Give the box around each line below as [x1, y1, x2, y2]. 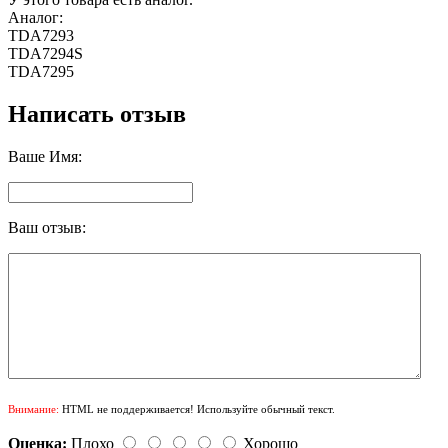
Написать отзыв [8, 100, 186, 127]
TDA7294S [8, 44, 83, 62]
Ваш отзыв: [8, 218, 86, 236]
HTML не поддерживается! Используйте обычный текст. [59, 402, 335, 415]
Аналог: [8, 8, 63, 26]
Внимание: [8, 402, 59, 415]
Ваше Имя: [8, 147, 82, 165]
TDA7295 [8, 62, 74, 80]
